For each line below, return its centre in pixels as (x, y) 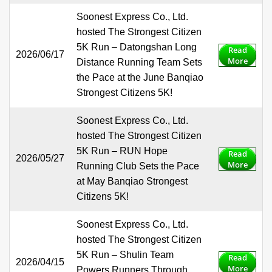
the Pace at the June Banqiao (140, 78)
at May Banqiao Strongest (132, 182)
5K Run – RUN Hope (122, 151)
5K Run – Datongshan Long (137, 47)
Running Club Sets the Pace (138, 166)
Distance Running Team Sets (139, 63)
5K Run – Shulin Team (125, 255)
